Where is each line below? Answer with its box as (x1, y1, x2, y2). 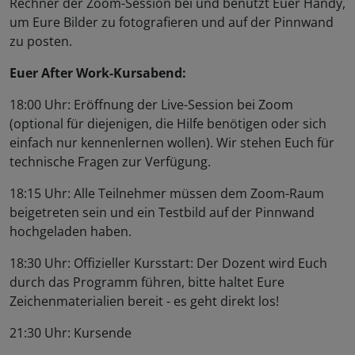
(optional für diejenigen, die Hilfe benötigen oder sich (10, 115, 326, 133)
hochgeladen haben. (10, 223, 132, 241)
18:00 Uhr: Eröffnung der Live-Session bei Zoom (10, 96, 293, 114)
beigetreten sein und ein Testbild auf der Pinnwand (10, 204, 315, 222)
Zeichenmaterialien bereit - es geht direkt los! (10, 292, 282, 311)
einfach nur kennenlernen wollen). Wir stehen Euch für (10, 134, 334, 152)
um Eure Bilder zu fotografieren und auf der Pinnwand (10, 13, 334, 32)
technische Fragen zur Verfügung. (10, 153, 217, 171)
